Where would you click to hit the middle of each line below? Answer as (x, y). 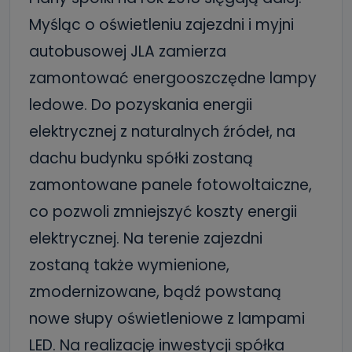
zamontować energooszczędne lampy (173, 78)
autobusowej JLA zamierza (128, 51)
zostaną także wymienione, (129, 265)
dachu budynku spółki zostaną (141, 158)
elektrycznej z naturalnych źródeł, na (162, 132)
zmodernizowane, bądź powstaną (155, 292)
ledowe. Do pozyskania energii (141, 105)
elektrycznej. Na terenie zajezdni (146, 238)
